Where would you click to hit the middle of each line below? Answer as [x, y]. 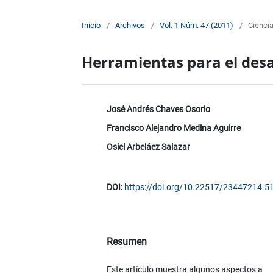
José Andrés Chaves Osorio [158, 109]
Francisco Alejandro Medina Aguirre [173, 128]
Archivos [130, 26]
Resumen [126, 242]
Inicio [91, 26]
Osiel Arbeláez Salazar [148, 147]
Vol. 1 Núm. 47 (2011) [197, 26]
